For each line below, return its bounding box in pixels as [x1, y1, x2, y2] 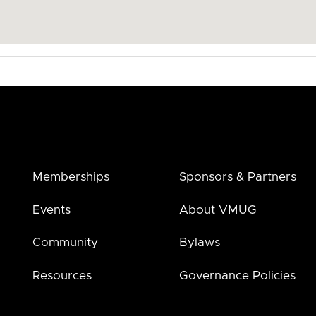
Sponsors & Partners [179, 170, 297, 183]
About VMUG [179, 203, 257, 216]
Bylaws [179, 236, 221, 249]
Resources [32, 269, 92, 282]
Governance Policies [179, 269, 296, 282]
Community [32, 236, 98, 249]
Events [32, 203, 71, 216]
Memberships [32, 170, 109, 183]
